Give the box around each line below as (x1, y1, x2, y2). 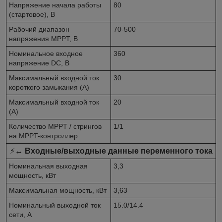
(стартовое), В (9, 10, 55, 18)
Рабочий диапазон (9, 25, 69, 33)
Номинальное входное (9, 49, 83, 57)
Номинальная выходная (9, 162, 88, 170)
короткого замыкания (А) (9, 83, 89, 91)
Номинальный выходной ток (9, 201, 101, 209)
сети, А (9, 210, 32, 219)
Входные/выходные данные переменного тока (24, 146, 213, 155)
